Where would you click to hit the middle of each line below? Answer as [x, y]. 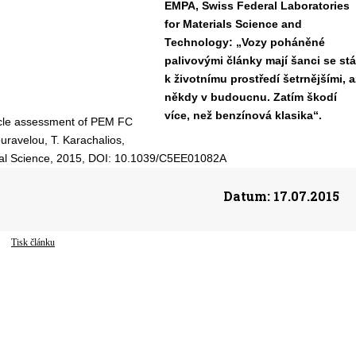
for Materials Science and [233, 24]
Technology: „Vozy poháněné [244, 42]
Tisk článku [33, 242]
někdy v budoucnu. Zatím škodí [250, 97]
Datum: [246, 196]
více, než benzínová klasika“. [243, 115]
